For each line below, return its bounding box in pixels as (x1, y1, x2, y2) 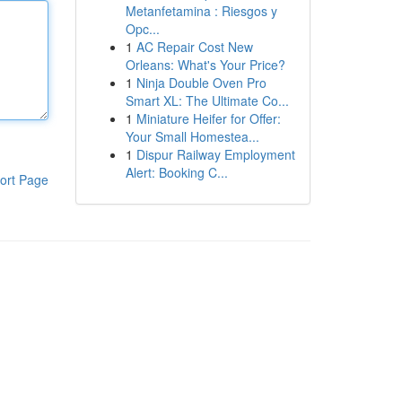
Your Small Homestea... (125, 127, 259, 145)
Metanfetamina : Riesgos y (125, 2, 277, 20)
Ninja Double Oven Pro (135, 74, 267, 92)
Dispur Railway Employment (135, 145, 295, 163)
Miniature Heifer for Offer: (135, 109, 281, 127)
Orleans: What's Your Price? (125, 56, 285, 74)
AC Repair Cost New (135, 38, 253, 56)
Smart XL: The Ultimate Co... (125, 92, 289, 109)
